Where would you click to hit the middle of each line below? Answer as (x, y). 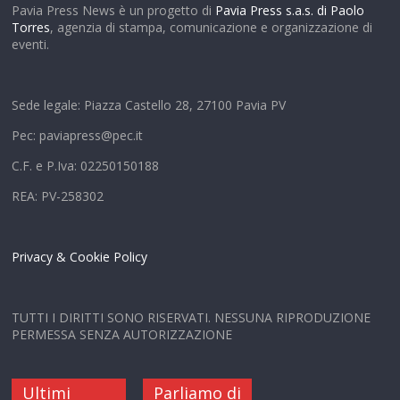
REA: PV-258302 (58, 196)
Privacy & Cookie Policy (80, 257)
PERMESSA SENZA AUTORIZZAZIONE (122, 335)
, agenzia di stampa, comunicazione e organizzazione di (212, 28)
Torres (31, 28)
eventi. (31, 45)
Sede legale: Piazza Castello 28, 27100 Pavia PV (149, 105)
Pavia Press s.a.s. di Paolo (290, 11)
